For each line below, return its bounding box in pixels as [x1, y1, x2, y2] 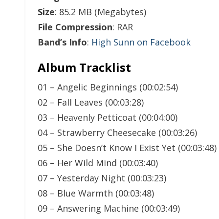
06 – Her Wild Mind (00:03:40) [38, 157, 158, 169]
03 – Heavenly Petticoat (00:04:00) [38, 111, 177, 123]
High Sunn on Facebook [91, 36, 191, 48]
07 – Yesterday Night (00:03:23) [38, 172, 166, 184]
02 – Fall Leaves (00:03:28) [38, 96, 144, 108]
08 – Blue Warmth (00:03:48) [38, 187, 154, 199]
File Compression [38, 21, 112, 33]
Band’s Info [38, 36, 87, 48]
